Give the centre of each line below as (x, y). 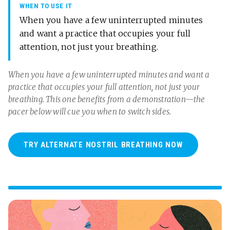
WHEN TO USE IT (46, 6)
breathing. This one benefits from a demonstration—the (107, 100)
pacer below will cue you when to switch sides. (90, 112)
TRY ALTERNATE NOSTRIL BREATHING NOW (103, 145)
